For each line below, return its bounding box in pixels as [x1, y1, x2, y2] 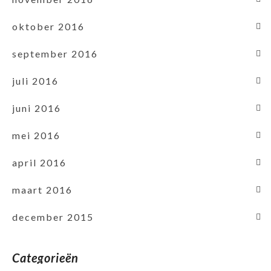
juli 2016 [12, 74, 59, 87]
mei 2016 [12, 129, 60, 141]
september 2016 [12, 47, 98, 59]
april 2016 [12, 156, 67, 168]
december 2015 [12, 211, 94, 223]
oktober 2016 [12, 20, 85, 32]
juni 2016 [12, 102, 61, 114]
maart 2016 [12, 183, 73, 195]
